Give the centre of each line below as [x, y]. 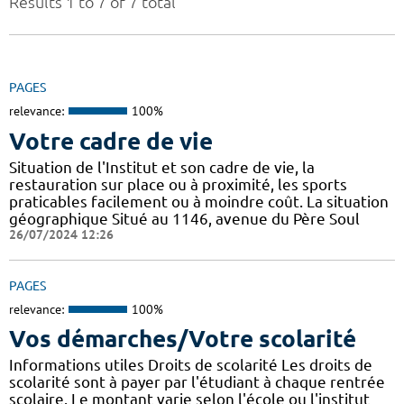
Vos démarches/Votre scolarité [183, 339]
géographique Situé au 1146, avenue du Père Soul [184, 218]
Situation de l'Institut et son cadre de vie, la [162, 167]
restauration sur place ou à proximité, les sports [178, 184]
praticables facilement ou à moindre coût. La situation [199, 201]
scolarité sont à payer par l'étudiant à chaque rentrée [197, 382]
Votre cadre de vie [111, 141]
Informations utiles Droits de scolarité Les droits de [191, 365]
